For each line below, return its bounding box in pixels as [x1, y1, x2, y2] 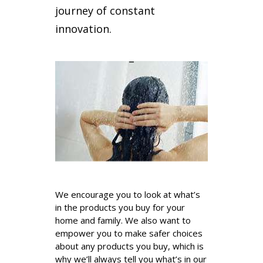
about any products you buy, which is [55, 240, 204, 252]
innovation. [55, 22, 112, 36]
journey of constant [55, 4, 155, 18]
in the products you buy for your [55, 201, 185, 213]
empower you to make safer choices [55, 227, 203, 239]
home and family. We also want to [55, 214, 191, 226]
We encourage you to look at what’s [55, 188, 200, 200]
